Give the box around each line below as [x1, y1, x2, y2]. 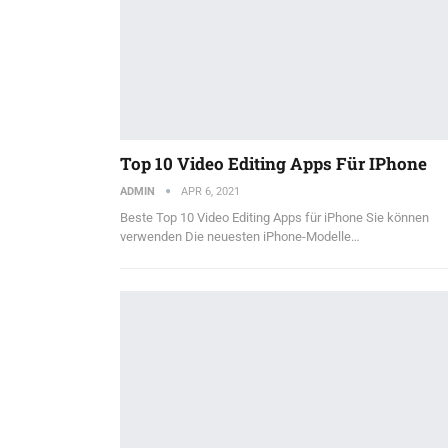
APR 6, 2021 [180, 184, 240, 198]
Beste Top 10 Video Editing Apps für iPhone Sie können [119, 209, 429, 225]
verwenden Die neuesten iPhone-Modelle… [119, 228, 360, 244]
